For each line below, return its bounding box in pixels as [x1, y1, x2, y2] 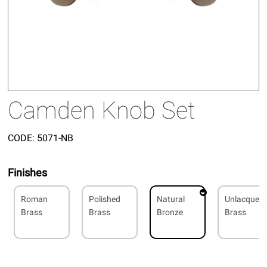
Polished [89, 194, 121, 204]
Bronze [157, 207, 184, 217]
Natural [157, 194, 185, 204]
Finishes [8, 166, 48, 179]
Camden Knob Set [8, 96, 196, 125]
